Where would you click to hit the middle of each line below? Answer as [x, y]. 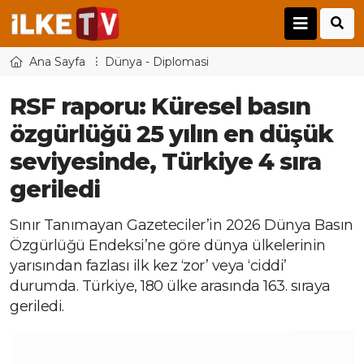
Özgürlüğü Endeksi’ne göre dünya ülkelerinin [168, 246]
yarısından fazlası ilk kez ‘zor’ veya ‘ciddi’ [148, 266]
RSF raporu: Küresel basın [160, 106]
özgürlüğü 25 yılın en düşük [171, 134]
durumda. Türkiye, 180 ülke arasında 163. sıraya [170, 286]
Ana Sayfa [57, 62]
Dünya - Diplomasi [157, 62]
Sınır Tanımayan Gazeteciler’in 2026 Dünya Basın [182, 225]
